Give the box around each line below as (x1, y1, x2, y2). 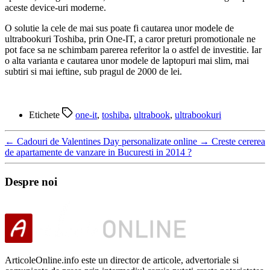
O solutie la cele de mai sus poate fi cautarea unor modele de (5, 23, 234, 34)
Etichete (29, 110, 62, 121)
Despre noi (5, 175, 57, 188)
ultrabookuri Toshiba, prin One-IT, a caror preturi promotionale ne (5, 34, 256, 45)
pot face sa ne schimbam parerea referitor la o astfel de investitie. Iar (5, 45, 262, 55)
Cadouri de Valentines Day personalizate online (17, 136, 197, 147)
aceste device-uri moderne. (5, 2, 106, 13)
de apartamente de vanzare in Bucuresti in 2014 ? (5, 147, 192, 158)
